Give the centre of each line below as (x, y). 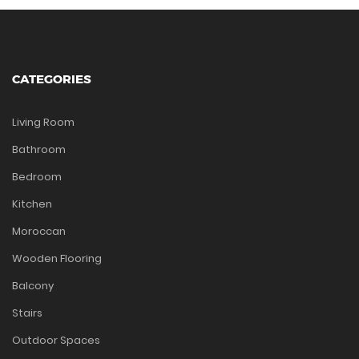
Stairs (27, 313)
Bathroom (39, 150)
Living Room (43, 123)
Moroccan (39, 232)
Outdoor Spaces (56, 341)
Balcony (33, 286)
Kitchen (32, 204)
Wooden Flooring (57, 259)
